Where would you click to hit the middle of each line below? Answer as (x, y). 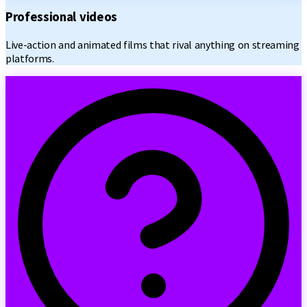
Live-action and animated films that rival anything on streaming (152, 44)
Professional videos (61, 17)
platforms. (30, 58)
